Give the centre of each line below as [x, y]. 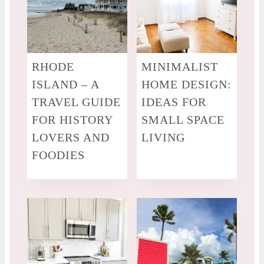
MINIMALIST [180, 66]
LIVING [163, 137]
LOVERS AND [70, 137]
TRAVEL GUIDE [76, 102]
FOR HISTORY [72, 119]
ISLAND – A [65, 84]
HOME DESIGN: [187, 84]
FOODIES [58, 155]
